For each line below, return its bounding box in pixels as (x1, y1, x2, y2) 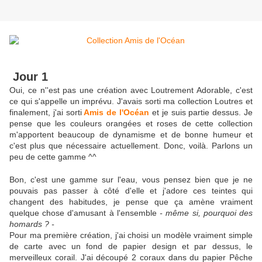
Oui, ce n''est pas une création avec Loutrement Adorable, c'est (9, 85, 253, 95)
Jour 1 (9, 70, 48, 84)
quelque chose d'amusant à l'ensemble (9, 208, 160, 218)
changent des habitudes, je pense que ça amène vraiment (9, 197, 253, 207)
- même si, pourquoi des (160, 208, 253, 218)
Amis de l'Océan (84, 108, 150, 118)
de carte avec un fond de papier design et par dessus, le (9, 242, 253, 251)
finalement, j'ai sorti (9, 108, 82, 118)
